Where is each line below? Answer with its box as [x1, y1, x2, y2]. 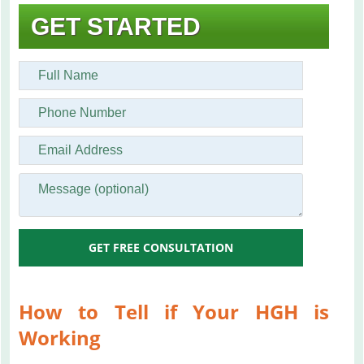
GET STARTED [31, 12, 201, 40]
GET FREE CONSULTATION [89, 239, 233, 255]
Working [19, 323, 101, 351]
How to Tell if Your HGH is [19, 297, 329, 325]
